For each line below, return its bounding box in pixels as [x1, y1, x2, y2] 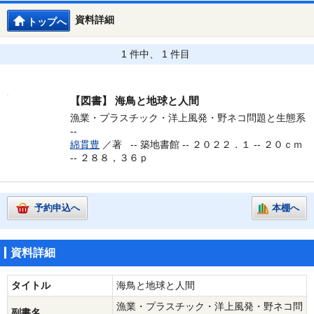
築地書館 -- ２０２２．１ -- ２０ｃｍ [140, 139, 303, 150]
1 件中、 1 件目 [121, 49, 190, 60]
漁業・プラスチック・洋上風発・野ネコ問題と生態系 [70, 113, 306, 123]
